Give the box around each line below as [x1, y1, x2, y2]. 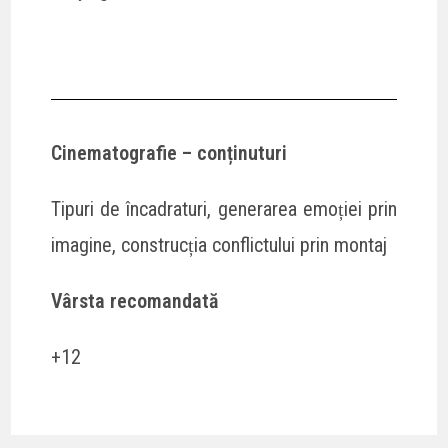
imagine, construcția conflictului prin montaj [51, 232, 388, 257]
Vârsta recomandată [51, 288, 219, 313]
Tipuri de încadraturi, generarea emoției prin [51, 196, 397, 221]
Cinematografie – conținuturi [51, 140, 288, 165]
